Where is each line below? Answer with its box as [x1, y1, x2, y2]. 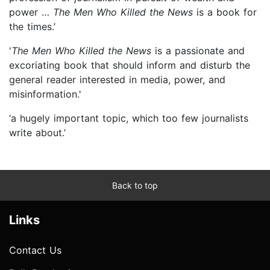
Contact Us [9, 243, 61, 256]
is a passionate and [155, 44, 245, 57]
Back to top [112, 180, 158, 190]
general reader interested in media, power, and [9, 73, 225, 86]
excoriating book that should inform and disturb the [9, 58, 250, 71]
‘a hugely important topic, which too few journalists [9, 111, 248, 124]
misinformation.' [9, 87, 81, 100]
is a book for [193, 5, 257, 18]
